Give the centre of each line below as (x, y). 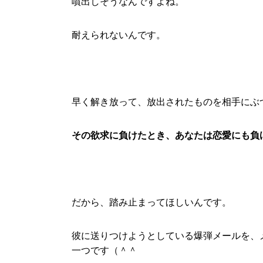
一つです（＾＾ (104, 250)
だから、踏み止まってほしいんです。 (151, 202)
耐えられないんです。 (119, 35)
